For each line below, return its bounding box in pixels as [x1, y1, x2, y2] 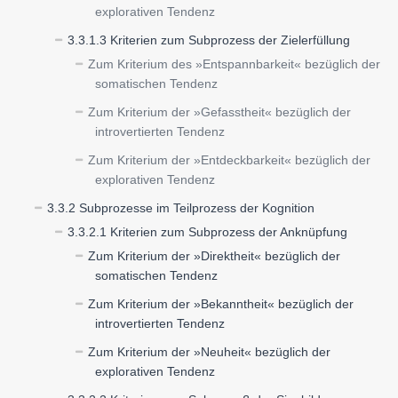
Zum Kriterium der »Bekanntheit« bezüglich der [88, 297, 354, 311]
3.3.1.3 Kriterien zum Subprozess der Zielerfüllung [68, 33, 350, 47]
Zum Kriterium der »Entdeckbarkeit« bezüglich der [88, 153, 370, 167]
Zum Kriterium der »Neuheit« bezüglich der [88, 345, 330, 359]
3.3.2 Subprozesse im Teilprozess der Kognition [47, 201, 314, 215]
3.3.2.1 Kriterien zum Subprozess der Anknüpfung [68, 225, 347, 239]
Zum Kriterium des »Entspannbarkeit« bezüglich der [88, 57, 380, 71]
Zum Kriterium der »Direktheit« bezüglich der [88, 249, 340, 263]
